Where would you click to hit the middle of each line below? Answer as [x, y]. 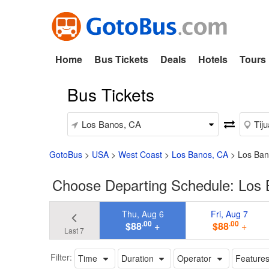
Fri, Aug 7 [230, 213]
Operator [195, 258]
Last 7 [74, 230]
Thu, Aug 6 [143, 213]
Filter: [61, 257]
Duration [137, 258]
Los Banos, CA [200, 154]
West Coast [140, 154]
